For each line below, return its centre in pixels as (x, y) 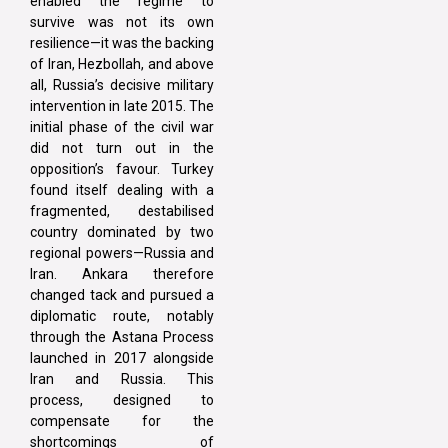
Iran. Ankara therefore (122, 273)
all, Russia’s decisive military (122, 84)
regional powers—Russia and (122, 252)
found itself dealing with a (122, 189)
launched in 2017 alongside (122, 357)
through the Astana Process (122, 336)
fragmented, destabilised (122, 210)
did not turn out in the (122, 147)
